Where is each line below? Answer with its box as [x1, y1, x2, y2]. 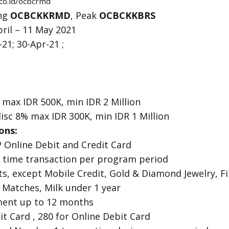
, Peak [71, 9, 99, 21]
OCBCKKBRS [99, 9, 155, 21]
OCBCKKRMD [10, 9, 71, 21]
